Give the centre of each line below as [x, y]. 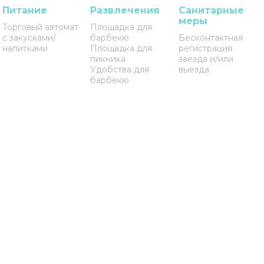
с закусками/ [29, 38]
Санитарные [212, 10]
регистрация [206, 48]
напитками [25, 48]
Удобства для [120, 70]
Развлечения [125, 10]
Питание [24, 10]
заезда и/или [206, 59]
